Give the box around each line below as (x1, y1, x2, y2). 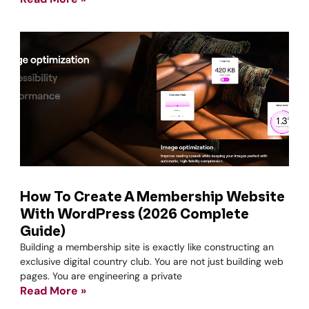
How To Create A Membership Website (20, 189, 285, 206)
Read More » (20, 283, 86, 298)
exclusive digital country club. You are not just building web (20, 255, 283, 268)
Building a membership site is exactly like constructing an (20, 241, 274, 253)
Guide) (20, 223, 66, 240)
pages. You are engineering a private (20, 270, 182, 282)
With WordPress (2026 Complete (20, 206, 249, 223)
